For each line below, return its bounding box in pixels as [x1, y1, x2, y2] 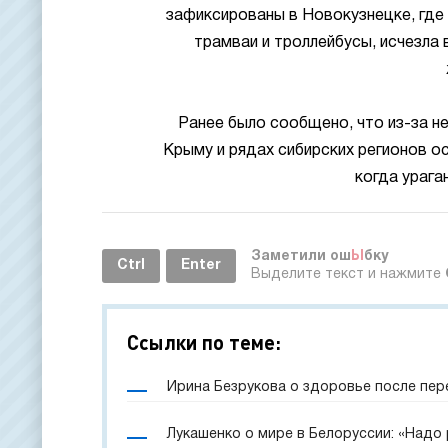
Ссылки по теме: [127, 330, 281, 354]
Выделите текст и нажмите [251, 268, 445, 281]
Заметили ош [251, 250, 351, 263]
